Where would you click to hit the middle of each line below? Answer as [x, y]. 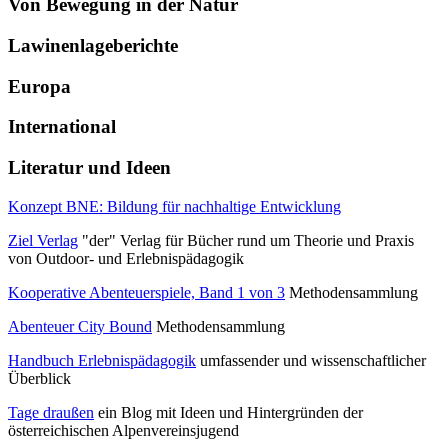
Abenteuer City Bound [80, 326]
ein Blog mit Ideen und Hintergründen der [228, 412]
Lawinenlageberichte [93, 45]
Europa [39, 86]
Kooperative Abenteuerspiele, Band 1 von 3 [146, 292]
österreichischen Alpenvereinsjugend [123, 430]
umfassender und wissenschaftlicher [311, 360]
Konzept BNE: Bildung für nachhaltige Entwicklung [174, 206]
